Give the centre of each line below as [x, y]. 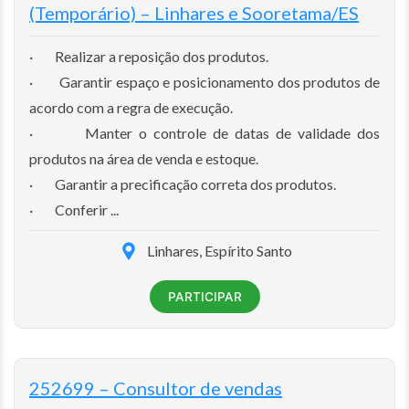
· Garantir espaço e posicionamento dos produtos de [204, 81]
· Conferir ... [74, 209]
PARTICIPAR [204, 296]
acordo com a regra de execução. [131, 107]
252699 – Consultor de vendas [156, 388]
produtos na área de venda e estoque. [144, 158]
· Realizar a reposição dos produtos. [149, 56]
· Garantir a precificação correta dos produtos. [183, 184]
